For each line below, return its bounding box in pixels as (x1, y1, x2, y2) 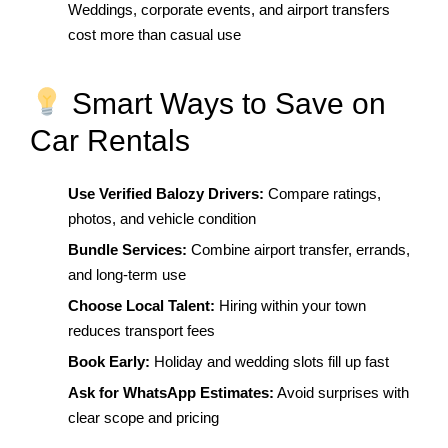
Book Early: (67, 353, 150, 371)
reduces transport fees (67, 322, 215, 340)
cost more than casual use (67, 26, 241, 44)
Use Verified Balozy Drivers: (67, 185, 264, 203)
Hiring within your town (214, 297, 366, 315)
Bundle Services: (67, 241, 187, 259)
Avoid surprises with (273, 384, 409, 402)
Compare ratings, (263, 185, 381, 203)
